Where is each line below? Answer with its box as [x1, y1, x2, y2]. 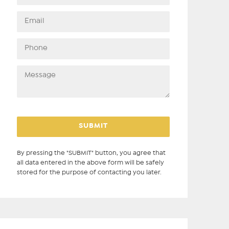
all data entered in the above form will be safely [16, 160, 164, 166]
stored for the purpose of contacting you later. [16, 170, 162, 175]
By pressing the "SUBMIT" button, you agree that [16, 150, 166, 156]
